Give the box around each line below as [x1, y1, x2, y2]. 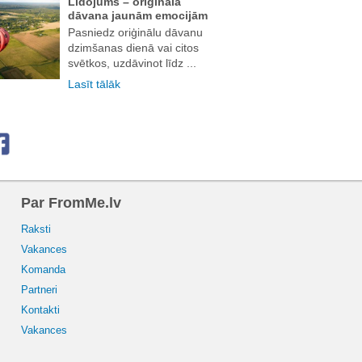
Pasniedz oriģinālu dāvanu [67, 26, 203, 40]
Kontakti [21, 304, 60, 317]
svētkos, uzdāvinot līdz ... [67, 57, 196, 70]
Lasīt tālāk [67, 78, 120, 91]
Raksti [21, 223, 51, 236]
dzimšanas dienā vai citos [67, 41, 199, 55]
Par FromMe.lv [21, 195, 121, 212]
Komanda [21, 263, 65, 276]
